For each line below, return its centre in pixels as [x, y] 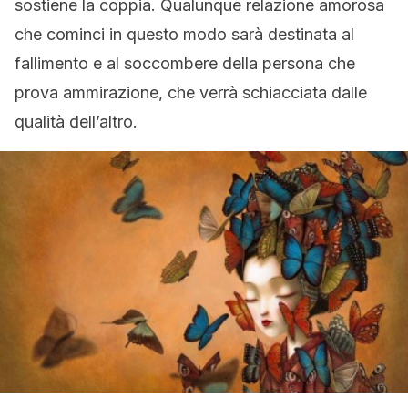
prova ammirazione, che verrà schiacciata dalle [191, 92]
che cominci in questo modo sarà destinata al [184, 34]
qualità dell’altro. [76, 122]
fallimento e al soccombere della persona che [185, 63]
